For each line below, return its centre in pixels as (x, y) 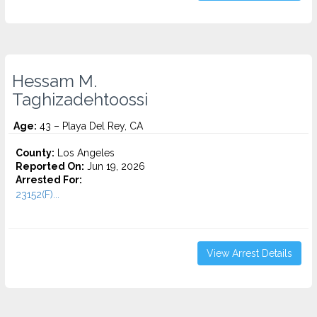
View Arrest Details (249, 253)
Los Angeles (85, 153)
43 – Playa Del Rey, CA (90, 126)
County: (35, 153)
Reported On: (50, 166)
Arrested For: (49, 180)
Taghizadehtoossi (80, 100)
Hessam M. (54, 81)
